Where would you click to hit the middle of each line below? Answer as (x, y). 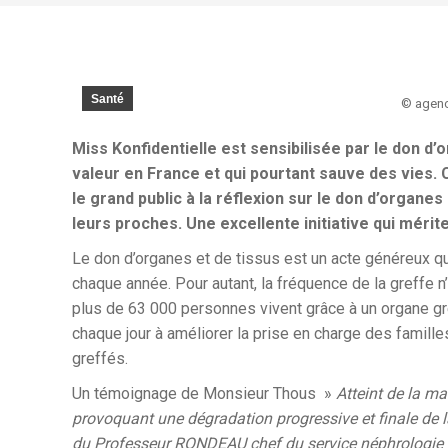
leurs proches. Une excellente (188, 223)
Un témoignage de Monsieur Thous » (204, 393)
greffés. (100, 358)
